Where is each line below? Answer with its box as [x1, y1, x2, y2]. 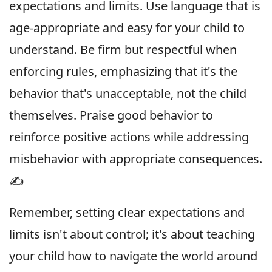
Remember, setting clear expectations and [9, 203, 245, 220]
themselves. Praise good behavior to [9, 106, 213, 123]
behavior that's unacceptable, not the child [9, 84, 246, 101]
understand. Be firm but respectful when [9, 41, 237, 58]
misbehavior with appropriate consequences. [9, 150, 262, 167]
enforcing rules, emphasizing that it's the [9, 63, 237, 80]
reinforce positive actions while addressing [9, 128, 249, 145]
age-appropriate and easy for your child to [9, 19, 245, 36]
